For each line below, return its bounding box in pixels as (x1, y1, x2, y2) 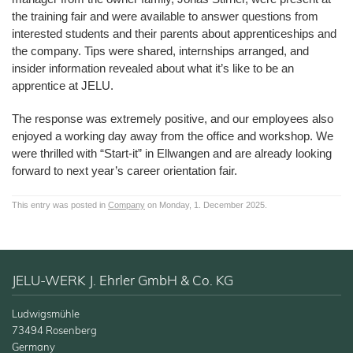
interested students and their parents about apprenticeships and (12, 27, 336, 41)
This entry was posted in (12, 200, 108, 210)
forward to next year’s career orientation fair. (12, 164, 237, 178)
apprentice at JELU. (12, 79, 113, 93)
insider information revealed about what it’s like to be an (12, 61, 294, 76)
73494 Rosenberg (12, 326, 97, 337)
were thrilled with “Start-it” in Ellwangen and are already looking (12, 147, 332, 161)
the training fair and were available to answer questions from (12, 9, 318, 24)
